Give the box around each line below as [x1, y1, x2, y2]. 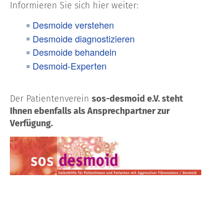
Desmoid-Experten [33, 59, 107, 73]
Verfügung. [10, 117, 53, 129]
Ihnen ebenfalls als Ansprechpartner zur [10, 105, 170, 116]
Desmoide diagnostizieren [33, 32, 135, 45]
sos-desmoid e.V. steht [92, 93, 183, 104]
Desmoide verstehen [33, 18, 114, 31]
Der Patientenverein [10, 93, 92, 104]
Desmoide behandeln [33, 45, 116, 59]
